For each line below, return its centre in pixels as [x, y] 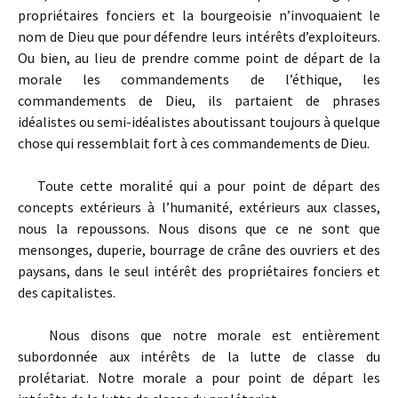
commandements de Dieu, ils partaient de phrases [199, 100]
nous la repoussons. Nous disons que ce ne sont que [199, 228]
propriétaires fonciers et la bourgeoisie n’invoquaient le [199, 15]
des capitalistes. [67, 292]
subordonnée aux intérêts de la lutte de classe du [199, 356]
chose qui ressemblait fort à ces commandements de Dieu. [194, 143]
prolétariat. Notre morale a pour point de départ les [199, 378]
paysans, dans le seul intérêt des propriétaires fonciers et [199, 271]
